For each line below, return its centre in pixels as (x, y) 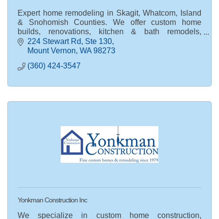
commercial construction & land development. (96, 41)
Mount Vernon (52, 50)
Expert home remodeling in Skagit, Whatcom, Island (109, 13)
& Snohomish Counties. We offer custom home (109, 22)
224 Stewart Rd (54, 41)
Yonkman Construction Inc (52, 200)
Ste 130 (99, 41)
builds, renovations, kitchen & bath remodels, (109, 32)
